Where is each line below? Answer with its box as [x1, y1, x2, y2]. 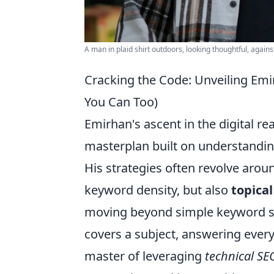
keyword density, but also [84, 182, 231, 199]
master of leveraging [84, 248, 205, 265]
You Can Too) [84, 94, 158, 111]
